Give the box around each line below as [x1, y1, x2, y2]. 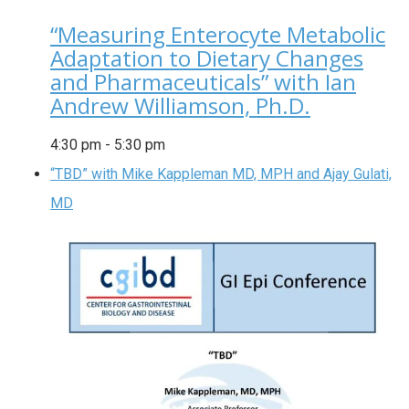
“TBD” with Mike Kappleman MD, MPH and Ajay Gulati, [50, 165, 392, 184]
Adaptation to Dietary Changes [50, 43, 363, 74]
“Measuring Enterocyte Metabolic [50, 19, 385, 50]
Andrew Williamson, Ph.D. [50, 90, 310, 121]
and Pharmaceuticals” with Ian [50, 67, 356, 98]
